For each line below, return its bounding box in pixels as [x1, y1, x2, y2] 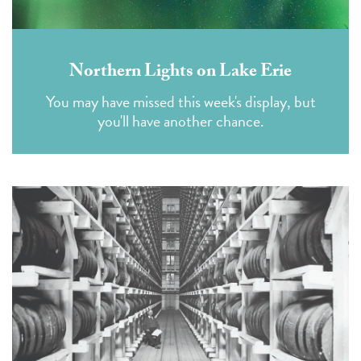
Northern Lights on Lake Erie [69, 57, 292, 88]
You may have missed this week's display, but [45, 89, 316, 114]
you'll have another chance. [97, 108, 264, 133]
